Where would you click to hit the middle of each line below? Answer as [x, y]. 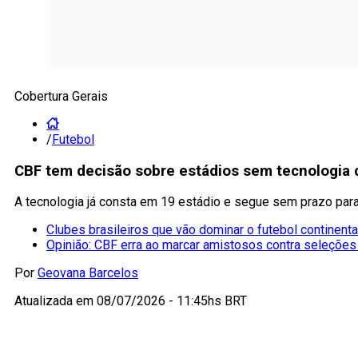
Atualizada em [56, 301]
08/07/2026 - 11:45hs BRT [172, 301]
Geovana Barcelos [88, 273]
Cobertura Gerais [61, 96]
